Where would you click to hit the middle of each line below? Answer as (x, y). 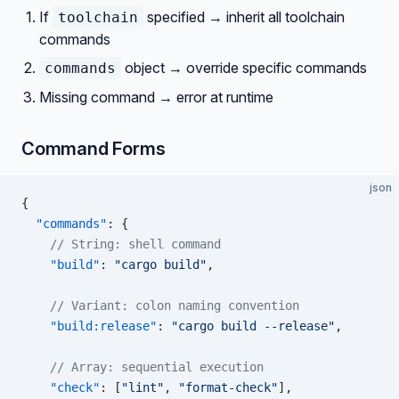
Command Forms (94, 149)
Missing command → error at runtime (156, 97)
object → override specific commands (244, 68)
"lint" (142, 387)
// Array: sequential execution (142, 367)
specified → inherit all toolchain (244, 17)
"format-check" (228, 387)
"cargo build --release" (253, 326)
